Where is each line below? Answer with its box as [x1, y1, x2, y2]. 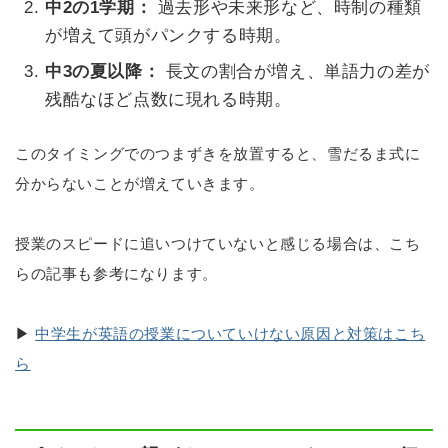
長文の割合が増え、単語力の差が [160, 62, 430, 82]
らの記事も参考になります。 [15, 264, 218, 282]
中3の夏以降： [45, 62, 161, 82]
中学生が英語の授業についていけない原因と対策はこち [35, 324, 426, 342]
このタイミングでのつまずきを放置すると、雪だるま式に [15, 144, 421, 162]
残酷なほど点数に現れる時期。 [45, 90, 292, 110]
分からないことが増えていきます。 [15, 174, 265, 192]
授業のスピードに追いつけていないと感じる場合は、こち [15, 234, 421, 252]
